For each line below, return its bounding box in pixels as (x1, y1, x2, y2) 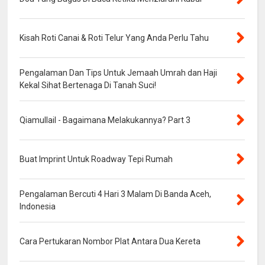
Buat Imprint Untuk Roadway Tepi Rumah (20, 154, 173, 164)
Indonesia (20, 202, 56, 212)
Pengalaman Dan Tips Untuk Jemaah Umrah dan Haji (20, 68, 218, 78)
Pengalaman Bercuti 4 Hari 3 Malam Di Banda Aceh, (20, 189, 212, 199)
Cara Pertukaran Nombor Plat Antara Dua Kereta (20, 237, 201, 247)
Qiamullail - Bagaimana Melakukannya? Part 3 (20, 115, 191, 125)
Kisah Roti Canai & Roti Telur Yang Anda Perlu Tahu (20, 33, 209, 43)
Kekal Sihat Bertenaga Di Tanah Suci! (20, 80, 157, 91)
